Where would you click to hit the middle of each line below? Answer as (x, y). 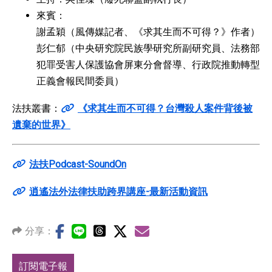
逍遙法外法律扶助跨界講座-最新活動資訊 (118, 191)
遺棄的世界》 (41, 124)
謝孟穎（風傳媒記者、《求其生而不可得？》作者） (148, 32)
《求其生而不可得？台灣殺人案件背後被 (165, 108)
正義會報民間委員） (81, 81)
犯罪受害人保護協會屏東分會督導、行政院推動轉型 (148, 65)
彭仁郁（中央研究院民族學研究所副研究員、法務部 (148, 49)
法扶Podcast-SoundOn (78, 164)
